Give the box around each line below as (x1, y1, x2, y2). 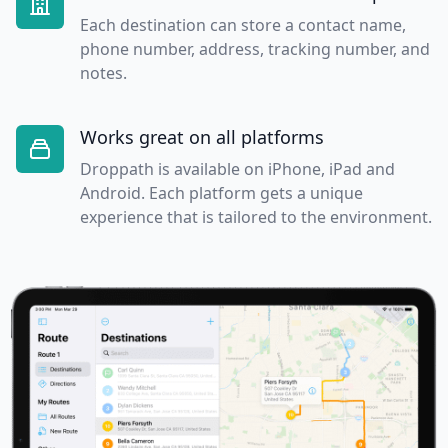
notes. (80, 62, 127, 85)
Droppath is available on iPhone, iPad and (80, 158, 395, 181)
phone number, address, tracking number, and (80, 38, 430, 61)
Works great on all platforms (80, 125, 324, 150)
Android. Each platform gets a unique (80, 182, 363, 205)
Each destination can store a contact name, (80, 14, 406, 37)
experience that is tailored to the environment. (80, 206, 432, 229)
